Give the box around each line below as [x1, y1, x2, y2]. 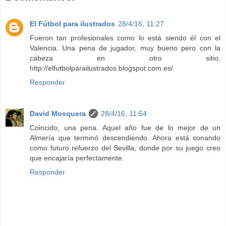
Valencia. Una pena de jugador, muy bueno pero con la [30, 43, 220, 52]
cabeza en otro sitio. [30, 53, 220, 62]
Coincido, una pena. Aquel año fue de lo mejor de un [30, 123, 220, 132]
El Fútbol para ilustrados [30, 19, 115, 28]
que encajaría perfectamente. [30, 153, 124, 162]
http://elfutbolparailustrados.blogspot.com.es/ [30, 64, 173, 72]
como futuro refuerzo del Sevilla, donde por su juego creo [30, 143, 220, 152]
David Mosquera [30, 109, 86, 118]
